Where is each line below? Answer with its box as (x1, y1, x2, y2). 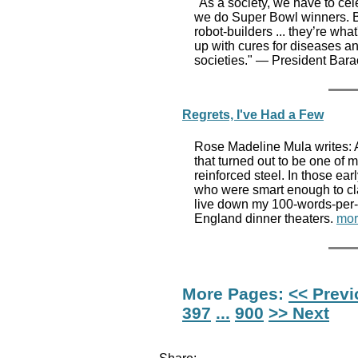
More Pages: (182, 284, 288, 303)
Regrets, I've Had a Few (182, 108, 324, 122)
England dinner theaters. (194, 211, 336, 225)
